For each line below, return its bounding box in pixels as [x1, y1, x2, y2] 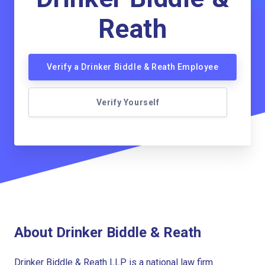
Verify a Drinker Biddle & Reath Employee [46, 62, 219, 72]
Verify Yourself [96, 98, 160, 107]
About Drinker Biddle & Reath [14, 224, 201, 241]
